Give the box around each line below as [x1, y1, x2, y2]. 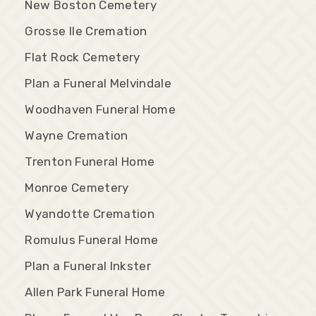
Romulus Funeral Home [25, 232, 159, 247]
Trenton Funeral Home [25, 154, 155, 169]
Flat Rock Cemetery [25, 49, 140, 64]
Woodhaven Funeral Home [25, 102, 176, 116]
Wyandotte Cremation [25, 206, 154, 221]
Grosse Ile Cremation [25, 23, 147, 38]
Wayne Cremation [25, 128, 128, 142]
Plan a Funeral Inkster [25, 258, 151, 273]
